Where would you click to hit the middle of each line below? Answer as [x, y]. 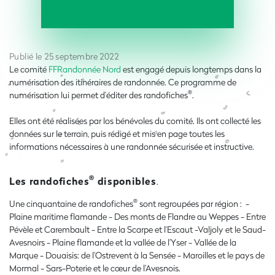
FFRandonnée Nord [85, 69]
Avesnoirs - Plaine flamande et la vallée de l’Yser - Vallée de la [123, 242]
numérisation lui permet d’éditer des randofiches [99, 95]
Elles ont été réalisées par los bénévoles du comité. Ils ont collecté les [135, 120]
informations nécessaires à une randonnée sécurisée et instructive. [134, 146]
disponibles [126, 180]
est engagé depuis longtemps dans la [191, 69]
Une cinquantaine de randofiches [71, 203]
